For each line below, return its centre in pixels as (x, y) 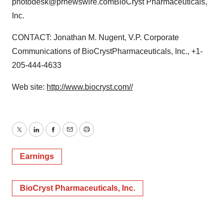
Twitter (30, 135)
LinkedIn (51, 135)
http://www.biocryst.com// (90, 87)
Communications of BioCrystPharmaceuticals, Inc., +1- (107, 51)
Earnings (37, 156)
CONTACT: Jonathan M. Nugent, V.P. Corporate (95, 37)
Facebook (70, 135)
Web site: (29, 87)
